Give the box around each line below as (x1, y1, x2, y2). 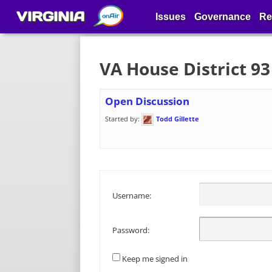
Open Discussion (105, 94, 189, 108)
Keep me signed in (122, 253, 188, 264)
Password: (112, 225, 149, 236)
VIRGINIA (16, 8, 84, 25)
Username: (112, 190, 151, 202)
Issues (155, 12, 186, 22)
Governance (194, 12, 251, 22)
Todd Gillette (156, 114, 199, 123)
